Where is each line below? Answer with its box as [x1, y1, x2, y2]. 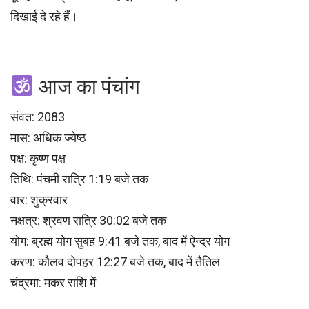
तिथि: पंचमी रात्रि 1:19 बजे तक [10, 172, 148, 187]
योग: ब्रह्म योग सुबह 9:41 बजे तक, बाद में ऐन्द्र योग [10, 234, 230, 249]
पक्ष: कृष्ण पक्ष [10, 151, 66, 166]
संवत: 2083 [10, 110, 65, 125]
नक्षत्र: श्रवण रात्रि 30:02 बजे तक [10, 213, 166, 228]
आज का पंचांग [34, 74, 141, 99]
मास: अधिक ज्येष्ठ [10, 130, 86, 146]
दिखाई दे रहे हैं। [10, 9, 78, 24]
